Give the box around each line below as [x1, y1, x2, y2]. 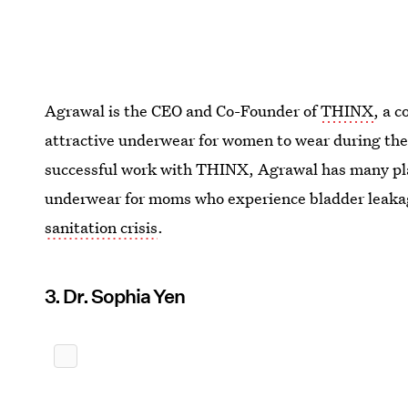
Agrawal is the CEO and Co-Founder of [45, 99, 321, 121]
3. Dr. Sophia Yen [45, 284, 186, 308]
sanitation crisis [45, 216, 158, 238]
